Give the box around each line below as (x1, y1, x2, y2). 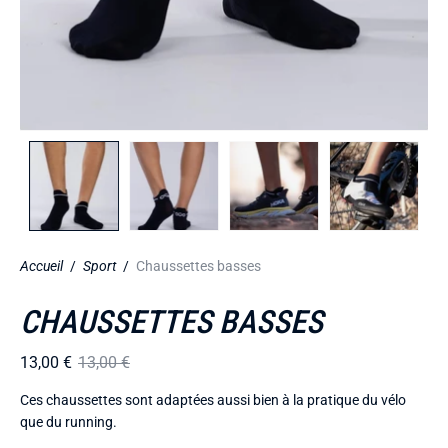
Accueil (20, 257, 63, 274)
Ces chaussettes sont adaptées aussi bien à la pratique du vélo (20, 391, 406, 409)
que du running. (20, 413, 117, 431)
